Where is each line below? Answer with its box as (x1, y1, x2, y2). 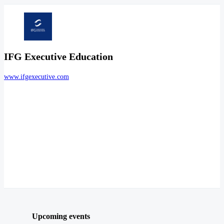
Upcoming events (32, 211, 90, 220)
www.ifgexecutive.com (4, 73, 69, 81)
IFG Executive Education (4, 51, 113, 62)
